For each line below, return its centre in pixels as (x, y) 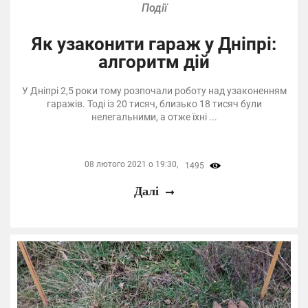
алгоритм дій (154, 62)
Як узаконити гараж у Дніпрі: (154, 44)
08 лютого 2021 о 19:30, (131, 165)
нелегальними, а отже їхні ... (154, 117)
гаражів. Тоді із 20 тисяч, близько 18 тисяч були (154, 103)
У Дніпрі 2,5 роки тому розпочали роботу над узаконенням (154, 90)
